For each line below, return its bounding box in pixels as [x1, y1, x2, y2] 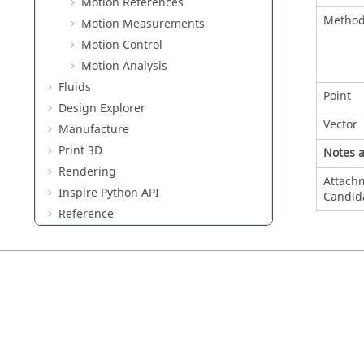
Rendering [58, 163, 116, 180]
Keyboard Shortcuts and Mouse [58, 227, 230, 244]
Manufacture [58, 121, 129, 138]
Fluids [58, 79, 91, 96]
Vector [323, 115, 357, 133]
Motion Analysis [81, 58, 167, 75]
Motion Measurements [81, 15, 205, 32]
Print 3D [58, 142, 102, 159]
